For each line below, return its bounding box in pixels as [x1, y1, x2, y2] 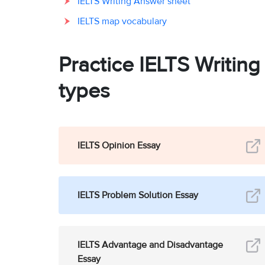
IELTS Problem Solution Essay [77, 188, 198, 201]
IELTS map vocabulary [77, 14, 167, 27]
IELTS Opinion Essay [77, 138, 160, 151]
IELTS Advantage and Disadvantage [77, 238, 223, 250]
